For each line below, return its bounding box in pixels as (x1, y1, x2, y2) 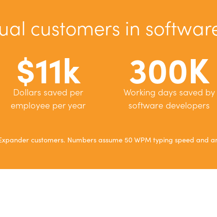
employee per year (10, 99, 86, 111)
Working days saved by (123, 86, 215, 98)
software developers (128, 99, 210, 111)
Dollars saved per (13, 86, 83, 98)
